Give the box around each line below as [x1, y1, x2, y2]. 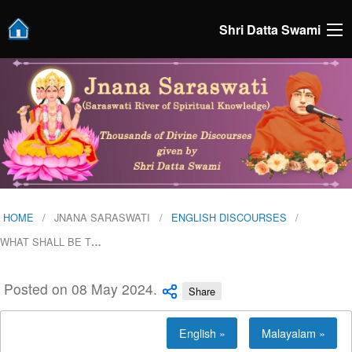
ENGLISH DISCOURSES [170, 210, 287, 225]
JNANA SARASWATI [54, 210, 151, 225]
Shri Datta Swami [219, 20, 321, 38]
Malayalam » [261, 324, 325, 342]
